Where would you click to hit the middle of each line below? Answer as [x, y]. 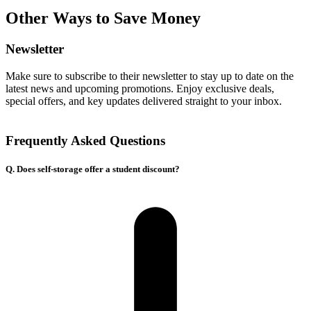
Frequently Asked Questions [85, 140]
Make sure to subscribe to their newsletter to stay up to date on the [150, 76]
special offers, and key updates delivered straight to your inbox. [144, 101]
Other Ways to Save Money [103, 18]
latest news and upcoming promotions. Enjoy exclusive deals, [140, 89]
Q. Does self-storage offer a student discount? [93, 169]
